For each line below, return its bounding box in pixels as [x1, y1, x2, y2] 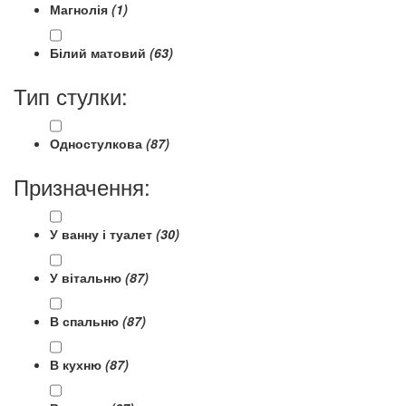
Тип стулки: [14, 80, 128, 111]
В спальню [50, 312, 122, 330]
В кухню [50, 355, 105, 373]
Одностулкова [50, 134, 146, 152]
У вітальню [50, 268, 125, 286]
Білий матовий [50, 43, 150, 62]
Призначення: [14, 170, 150, 202]
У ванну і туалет [50, 225, 156, 243]
